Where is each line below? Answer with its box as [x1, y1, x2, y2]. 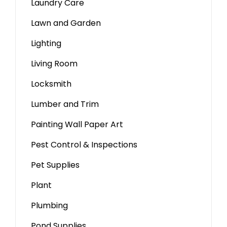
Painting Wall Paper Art [31, 119, 123, 131]
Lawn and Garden [31, 17, 101, 29]
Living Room [31, 58, 78, 70]
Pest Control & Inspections [31, 139, 137, 151]
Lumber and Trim [31, 98, 99, 110]
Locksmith [31, 78, 71, 90]
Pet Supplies [31, 159, 80, 171]
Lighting [31, 37, 61, 50]
